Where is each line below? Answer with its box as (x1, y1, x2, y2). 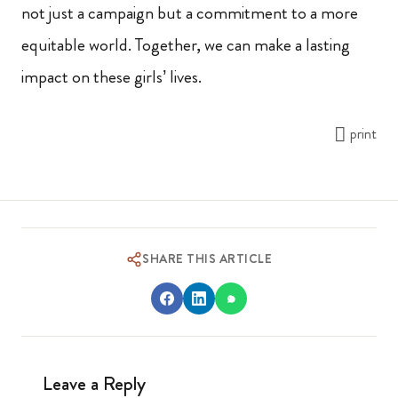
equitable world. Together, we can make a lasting (21, 32, 350, 59)
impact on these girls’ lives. (21, 64, 202, 91)
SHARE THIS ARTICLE (142, 250, 272, 268)
